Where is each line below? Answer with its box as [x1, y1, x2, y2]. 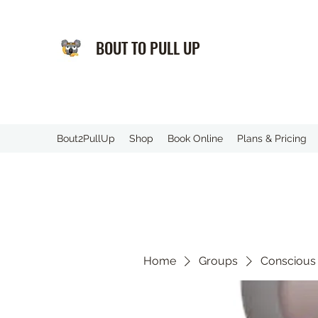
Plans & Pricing [237, 133, 307, 144]
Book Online [168, 133, 223, 144]
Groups [199, 253, 238, 268]
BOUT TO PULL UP [96, 36, 204, 59]
